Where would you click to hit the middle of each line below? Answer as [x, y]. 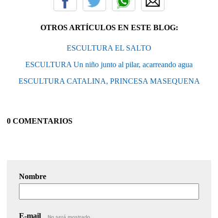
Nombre [33, 176]
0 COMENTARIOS [40, 121]
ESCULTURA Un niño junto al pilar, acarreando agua [109, 64]
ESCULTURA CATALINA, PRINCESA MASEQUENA [109, 81]
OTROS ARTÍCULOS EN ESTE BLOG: [109, 27]
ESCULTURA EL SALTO [109, 48]
